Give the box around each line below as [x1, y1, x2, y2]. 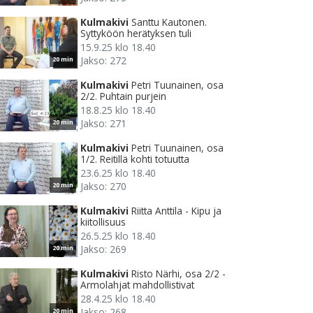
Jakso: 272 [80, 54, 126, 68]
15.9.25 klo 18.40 [80, 41, 156, 54]
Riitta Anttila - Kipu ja [131, 204, 221, 218]
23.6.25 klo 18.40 [80, 166, 156, 180]
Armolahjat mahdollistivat [80, 278, 194, 292]
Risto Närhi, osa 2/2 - [131, 267, 226, 281]
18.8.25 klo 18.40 [80, 103, 156, 117]
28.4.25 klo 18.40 [80, 292, 156, 306]
